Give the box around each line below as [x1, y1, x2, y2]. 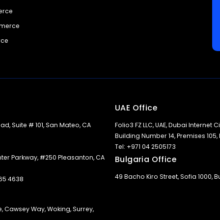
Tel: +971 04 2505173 [115, 142, 176, 151]
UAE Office [115, 102, 157, 113]
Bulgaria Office [115, 154, 176, 165]
